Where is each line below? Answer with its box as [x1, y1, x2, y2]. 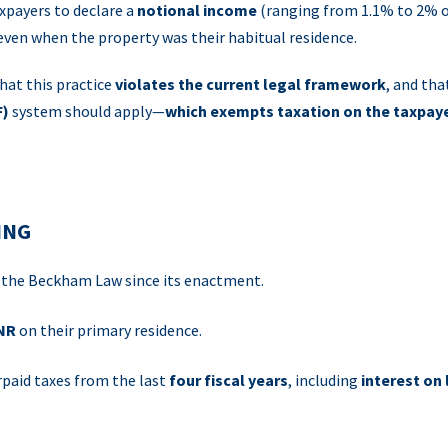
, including [288, 370, 361, 390]
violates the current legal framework [115, 74, 386, 94]
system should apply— [9, 101, 165, 121]
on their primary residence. [16, 320, 202, 340]
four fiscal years [169, 370, 288, 390]
